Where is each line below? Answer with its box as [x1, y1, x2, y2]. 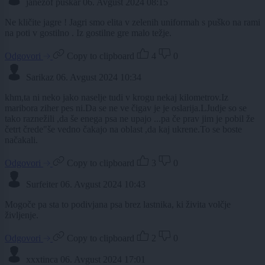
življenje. [5, 210, 38, 221]
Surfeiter [26, 179, 58, 190]
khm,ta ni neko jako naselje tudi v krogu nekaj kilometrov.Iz [5, 92, 228, 103]
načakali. [5, 135, 38, 146]
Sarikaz [26, 72, 54, 83]
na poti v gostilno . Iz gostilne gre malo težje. [5, 28, 172, 38]
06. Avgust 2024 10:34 [56, 72, 141, 83]
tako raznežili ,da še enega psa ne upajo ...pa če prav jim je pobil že [5, 114, 254, 124]
